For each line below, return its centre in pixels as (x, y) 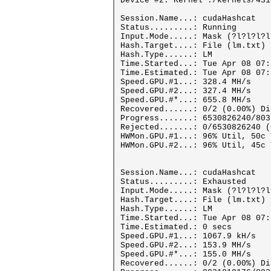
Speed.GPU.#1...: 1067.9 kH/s (188, 236)
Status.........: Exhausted (183, 182)
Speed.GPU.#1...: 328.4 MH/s (186, 82)
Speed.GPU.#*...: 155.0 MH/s (186, 254)
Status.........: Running (178, 28)
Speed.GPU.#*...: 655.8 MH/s (186, 100)
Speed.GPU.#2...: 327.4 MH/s (186, 91)
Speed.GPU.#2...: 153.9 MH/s (186, 245)
